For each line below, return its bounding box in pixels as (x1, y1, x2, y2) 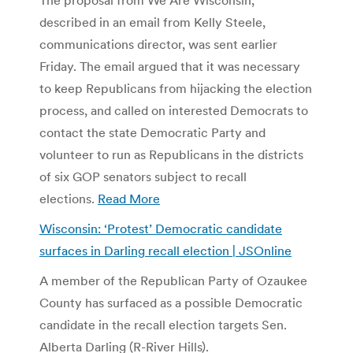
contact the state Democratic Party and (39, 124, 266, 140)
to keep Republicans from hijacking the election (39, 80, 312, 96)
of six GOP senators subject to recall (39, 168, 247, 184)
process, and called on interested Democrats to (39, 102, 308, 118)
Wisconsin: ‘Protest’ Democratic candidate (39, 220, 282, 236)
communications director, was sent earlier (39, 35, 277, 52)
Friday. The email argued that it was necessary (39, 58, 300, 74)
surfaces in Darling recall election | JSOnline (39, 242, 292, 258)
